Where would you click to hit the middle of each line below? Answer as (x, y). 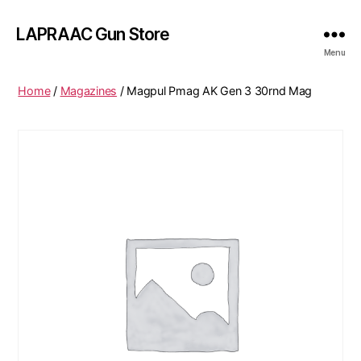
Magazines (89, 91)
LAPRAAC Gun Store (93, 34)
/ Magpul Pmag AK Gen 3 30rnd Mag (215, 91)
